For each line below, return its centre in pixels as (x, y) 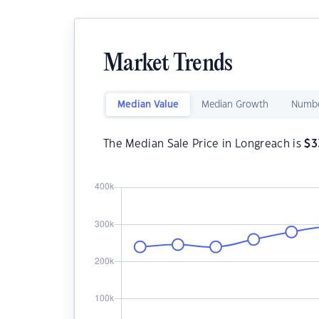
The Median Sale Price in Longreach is (204, 144)
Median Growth (235, 105)
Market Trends (168, 64)
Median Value (148, 105)
